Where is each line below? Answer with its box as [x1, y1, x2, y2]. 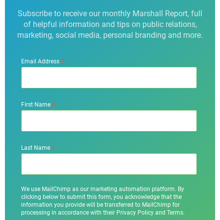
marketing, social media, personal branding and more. [17, 30, 203, 40]
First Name [21, 101, 53, 108]
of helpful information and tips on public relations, [23, 19, 197, 29]
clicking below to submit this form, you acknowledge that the [21, 193, 182, 201]
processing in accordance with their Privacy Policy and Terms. [21, 209, 185, 217]
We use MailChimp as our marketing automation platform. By [21, 186, 185, 193]
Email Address [21, 57, 61, 65]
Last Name [21, 144, 52, 152]
